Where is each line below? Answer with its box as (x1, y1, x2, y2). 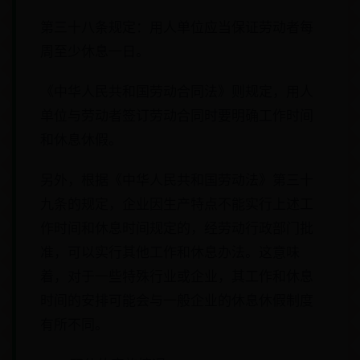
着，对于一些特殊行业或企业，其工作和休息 (40, 267, 313, 285)
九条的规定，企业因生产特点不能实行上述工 (40, 194, 313, 213)
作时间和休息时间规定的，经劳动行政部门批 (40, 219, 313, 237)
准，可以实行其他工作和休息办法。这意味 (40, 243, 300, 261)
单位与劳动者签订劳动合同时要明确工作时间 (40, 106, 313, 125)
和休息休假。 (40, 130, 122, 149)
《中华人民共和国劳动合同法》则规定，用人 (40, 82, 313, 100)
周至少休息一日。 (40, 42, 149, 60)
